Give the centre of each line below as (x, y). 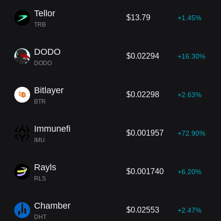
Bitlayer (49, 90)
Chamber (52, 206)
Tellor (45, 13)
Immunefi (52, 129)
